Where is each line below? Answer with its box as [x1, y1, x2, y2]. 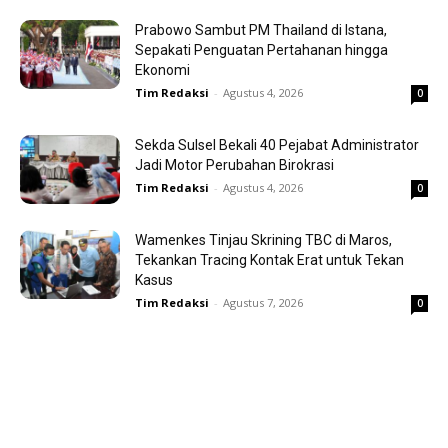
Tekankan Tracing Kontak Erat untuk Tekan [135, 252, 404, 269]
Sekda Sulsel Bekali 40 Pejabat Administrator [135, 137, 419, 154]
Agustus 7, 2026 [223, 295, 303, 311]
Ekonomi [135, 62, 190, 79]
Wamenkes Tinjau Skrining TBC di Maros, [135, 232, 392, 249]
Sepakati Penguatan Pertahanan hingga [135, 42, 388, 59]
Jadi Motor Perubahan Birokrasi [135, 157, 334, 174]
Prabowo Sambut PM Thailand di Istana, [135, 22, 387, 39]
